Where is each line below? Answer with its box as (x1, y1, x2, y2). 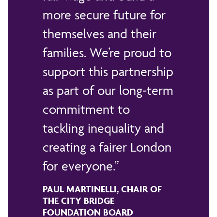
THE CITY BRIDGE (43, 194, 114, 206)
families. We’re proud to (43, 44, 171, 61)
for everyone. (43, 157, 114, 174)
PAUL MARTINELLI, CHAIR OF (43, 183, 162, 195)
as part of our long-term (43, 82, 173, 98)
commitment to (43, 101, 130, 117)
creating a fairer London (43, 139, 171, 155)
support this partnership (43, 63, 173, 79)
